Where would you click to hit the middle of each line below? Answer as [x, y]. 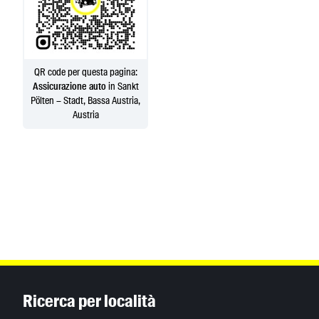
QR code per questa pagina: [85, 72]
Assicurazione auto [69, 87]
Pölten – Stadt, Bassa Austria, [85, 101]
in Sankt [122, 87]
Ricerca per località [89, 301]
